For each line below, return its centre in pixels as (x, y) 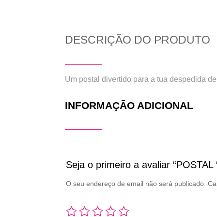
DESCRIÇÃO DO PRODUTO (138, 39)
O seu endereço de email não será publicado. (136, 183)
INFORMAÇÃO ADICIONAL (129, 105)
